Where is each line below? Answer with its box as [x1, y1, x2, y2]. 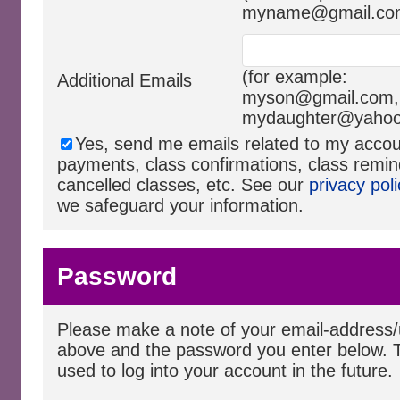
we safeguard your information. [57, 196, 304, 215]
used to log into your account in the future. [57, 361, 393, 380]
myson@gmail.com [242, 87, 394, 107]
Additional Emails [57, 71, 192, 90]
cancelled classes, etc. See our [57, 175, 309, 195]
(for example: [242, 67, 347, 87]
